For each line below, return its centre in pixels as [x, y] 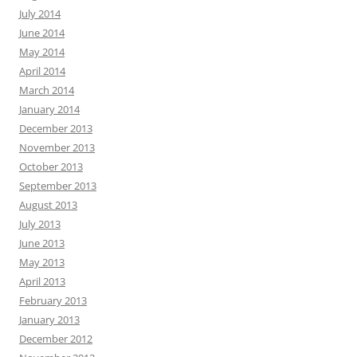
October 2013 [51, 167]
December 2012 [56, 339]
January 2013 [49, 320]
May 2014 [42, 52]
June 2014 [42, 33]
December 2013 [56, 129]
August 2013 [48, 205]
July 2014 [40, 14]
